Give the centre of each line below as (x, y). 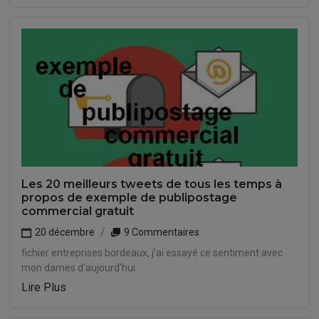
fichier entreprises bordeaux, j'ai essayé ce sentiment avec (152, 253)
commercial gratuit (78, 211)
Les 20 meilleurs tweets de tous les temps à (152, 184)
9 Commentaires (161, 232)
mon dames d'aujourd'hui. (79, 268)
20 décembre (64, 232)
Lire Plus (44, 287)
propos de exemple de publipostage (129, 198)
